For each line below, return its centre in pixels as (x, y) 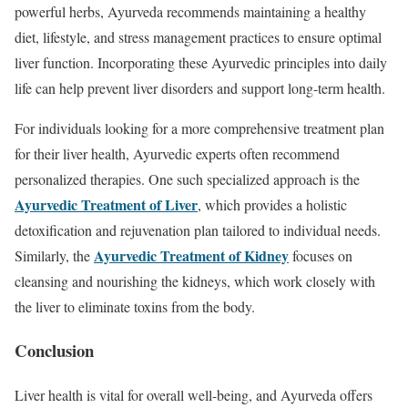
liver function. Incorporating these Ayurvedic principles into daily (201, 62)
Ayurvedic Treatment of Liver (106, 204)
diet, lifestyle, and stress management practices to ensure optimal (198, 36)
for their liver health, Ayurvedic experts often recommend (177, 153)
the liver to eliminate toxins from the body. (135, 306)
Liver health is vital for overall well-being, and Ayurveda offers (194, 395)
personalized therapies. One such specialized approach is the (187, 178)
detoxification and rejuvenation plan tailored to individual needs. (198, 229)
